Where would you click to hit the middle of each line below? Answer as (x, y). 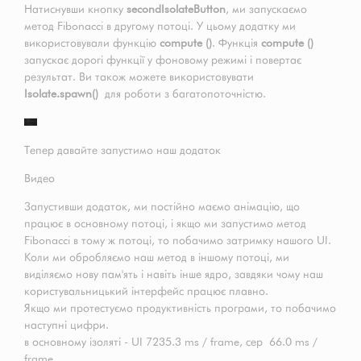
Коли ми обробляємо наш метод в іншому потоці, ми (157, 257)
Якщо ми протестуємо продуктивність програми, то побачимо (180, 308)
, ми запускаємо (266, 9)
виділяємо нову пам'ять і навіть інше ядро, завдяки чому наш (174, 274)
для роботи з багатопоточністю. (182, 94)
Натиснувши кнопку (75, 9)
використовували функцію (92, 43)
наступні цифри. (66, 325)
